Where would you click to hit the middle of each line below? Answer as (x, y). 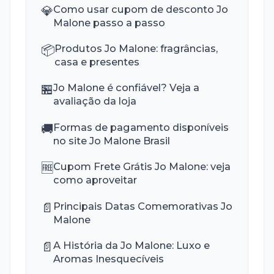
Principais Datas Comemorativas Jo (143, 206)
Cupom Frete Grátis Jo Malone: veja (142, 167)
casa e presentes (97, 62)
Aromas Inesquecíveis (109, 258)
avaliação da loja (95, 101)
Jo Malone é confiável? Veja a (127, 88)
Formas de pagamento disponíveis (141, 127)
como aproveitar (95, 180)
